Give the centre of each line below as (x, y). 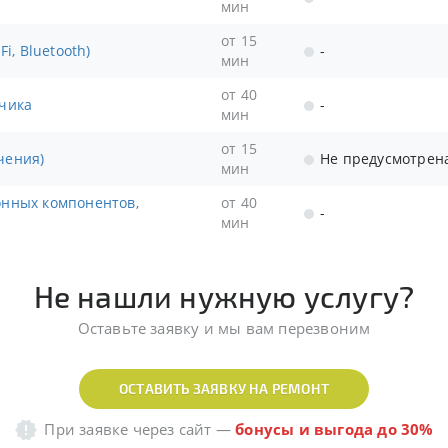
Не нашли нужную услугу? (224, 296)
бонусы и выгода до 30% (334, 429)
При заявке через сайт (128, 429)
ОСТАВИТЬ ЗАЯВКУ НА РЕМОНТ (224, 388)
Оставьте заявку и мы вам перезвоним (224, 328)
